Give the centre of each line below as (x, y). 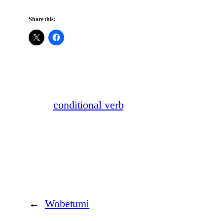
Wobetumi (67, 204)
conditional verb (89, 105)
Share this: (42, 19)
